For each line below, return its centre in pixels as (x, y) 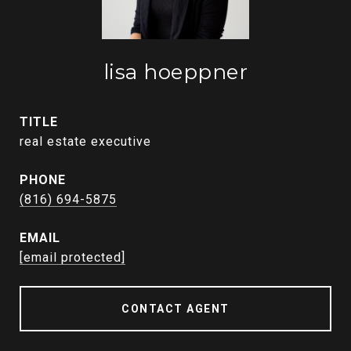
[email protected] (72, 257)
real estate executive (85, 141)
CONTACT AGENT (175, 309)
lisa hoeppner (175, 72)
